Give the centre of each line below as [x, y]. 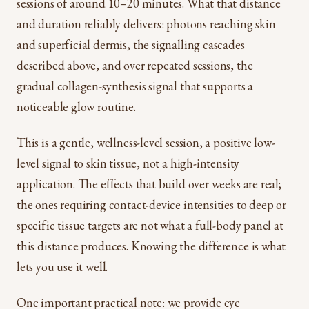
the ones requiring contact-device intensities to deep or [151, 205]
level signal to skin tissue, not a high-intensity [128, 163]
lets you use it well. [62, 267]
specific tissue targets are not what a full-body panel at [150, 225]
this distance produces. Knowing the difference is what [151, 246]
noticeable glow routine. [76, 107]
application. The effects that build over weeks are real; [149, 184]
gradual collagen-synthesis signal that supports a [135, 86]
